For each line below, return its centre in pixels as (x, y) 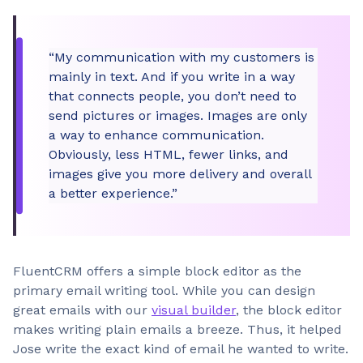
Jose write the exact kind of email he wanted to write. (181, 349)
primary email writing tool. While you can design (164, 290)
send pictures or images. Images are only (178, 115)
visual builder (194, 310)
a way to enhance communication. (156, 135)
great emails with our (82, 310)
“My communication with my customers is (181, 57)
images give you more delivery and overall (180, 174)
